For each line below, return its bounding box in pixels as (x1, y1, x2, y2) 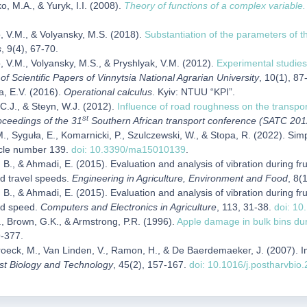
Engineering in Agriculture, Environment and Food (72, 173, 288, 184)
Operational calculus (64, 86, 152, 97)
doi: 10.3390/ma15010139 (71, 144, 186, 155)
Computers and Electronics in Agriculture (40, 201, 217, 212)
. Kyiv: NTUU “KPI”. (152, 86, 235, 97)
